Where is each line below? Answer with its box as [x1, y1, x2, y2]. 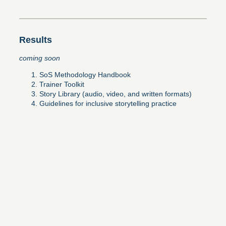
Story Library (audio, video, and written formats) [39, 90, 192, 98]
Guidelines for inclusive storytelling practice [39, 99, 177, 108]
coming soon [19, 54, 60, 63]
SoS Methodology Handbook [39, 71, 131, 79]
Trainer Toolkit [39, 80, 84, 89]
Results [19, 35, 52, 45]
